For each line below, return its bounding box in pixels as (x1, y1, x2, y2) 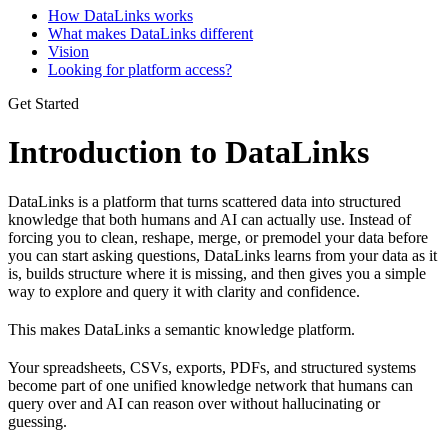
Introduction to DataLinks (8, 134, 369, 171)
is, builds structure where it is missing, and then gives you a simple (8, 264, 426, 282)
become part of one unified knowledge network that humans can (8, 376, 413, 394)
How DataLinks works (48, 6, 193, 24)
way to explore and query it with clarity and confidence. (8, 282, 360, 300)
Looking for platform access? (48, 60, 232, 78)
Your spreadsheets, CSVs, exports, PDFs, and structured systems (8, 358, 416, 376)
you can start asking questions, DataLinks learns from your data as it (8, 246, 437, 264)
